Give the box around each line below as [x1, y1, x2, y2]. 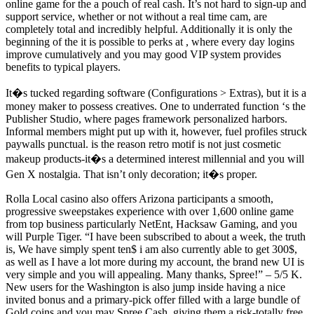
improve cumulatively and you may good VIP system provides [6, 48, 281, 61]
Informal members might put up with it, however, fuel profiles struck [6, 125, 307, 138]
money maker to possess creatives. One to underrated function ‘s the [6, 100, 306, 113]
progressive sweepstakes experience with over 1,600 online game [6, 205, 294, 218]
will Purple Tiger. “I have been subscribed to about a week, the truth [6, 231, 306, 243]
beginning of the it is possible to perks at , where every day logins [6, 36, 294, 48]
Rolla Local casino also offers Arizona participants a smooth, [6, 193, 273, 205]
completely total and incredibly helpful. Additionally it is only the [6, 23, 292, 36]
